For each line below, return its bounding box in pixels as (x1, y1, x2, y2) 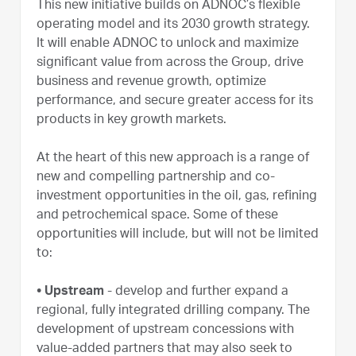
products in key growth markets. (37, 114, 226, 127)
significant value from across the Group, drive (37, 56, 304, 70)
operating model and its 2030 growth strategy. (37, 18, 310, 32)
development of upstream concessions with (37, 323, 294, 337)
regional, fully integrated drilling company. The (37, 304, 310, 318)
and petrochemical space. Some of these (37, 209, 278, 222)
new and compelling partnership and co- (37, 171, 275, 184)
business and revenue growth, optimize (37, 75, 266, 89)
